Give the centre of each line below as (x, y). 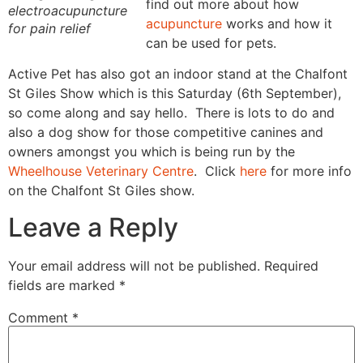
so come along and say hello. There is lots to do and (171, 113)
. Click (217, 171)
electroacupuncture (68, 11)
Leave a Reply (93, 227)
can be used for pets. (211, 43)
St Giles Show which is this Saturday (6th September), (175, 94)
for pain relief (49, 28)
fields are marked (64, 285)
